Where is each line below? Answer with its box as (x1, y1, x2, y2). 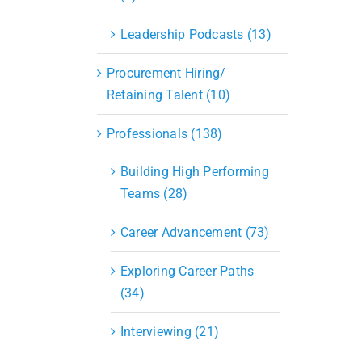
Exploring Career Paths (120, 263, 255, 279)
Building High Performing (120, 163, 269, 179)
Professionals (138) (107, 125, 223, 141)
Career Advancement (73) (120, 224, 270, 240)
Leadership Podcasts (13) (120, 26, 271, 42)
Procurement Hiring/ (107, 65, 226, 81)
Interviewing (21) (120, 323, 220, 339)
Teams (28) (120, 185, 188, 201)
